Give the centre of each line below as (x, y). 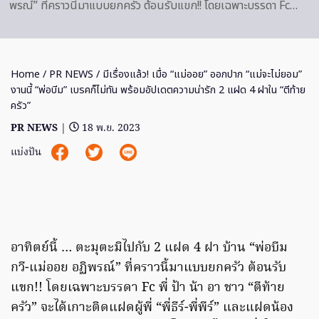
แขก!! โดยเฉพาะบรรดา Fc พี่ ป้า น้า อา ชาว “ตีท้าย (148, 288)
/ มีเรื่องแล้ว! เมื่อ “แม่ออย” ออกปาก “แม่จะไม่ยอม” (198, 74)
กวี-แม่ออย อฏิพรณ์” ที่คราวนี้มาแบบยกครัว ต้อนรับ (148, 268)
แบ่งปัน (27, 152)
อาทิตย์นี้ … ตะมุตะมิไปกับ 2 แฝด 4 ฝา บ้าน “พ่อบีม (149, 248)
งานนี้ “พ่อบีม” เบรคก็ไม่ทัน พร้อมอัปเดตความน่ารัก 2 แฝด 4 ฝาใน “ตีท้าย (158, 90)
